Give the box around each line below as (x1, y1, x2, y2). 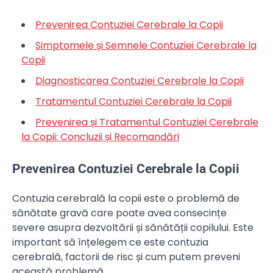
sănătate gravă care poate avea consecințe (12, 206, 227, 221)
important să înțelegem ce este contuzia (12, 235, 208, 250)
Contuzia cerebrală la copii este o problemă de (12, 191, 239, 206)
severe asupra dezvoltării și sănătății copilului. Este (12, 221, 253, 235)
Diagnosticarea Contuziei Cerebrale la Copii (35, 73, 244, 88)
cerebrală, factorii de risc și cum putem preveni (12, 250, 240, 264)
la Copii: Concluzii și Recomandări (21, 129, 179, 144)
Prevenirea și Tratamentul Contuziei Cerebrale (35, 115, 258, 129)
